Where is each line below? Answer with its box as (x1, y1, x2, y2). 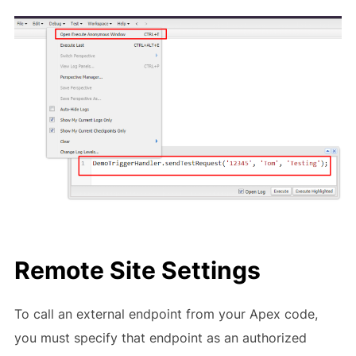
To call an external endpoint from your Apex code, (14, 305, 318, 322)
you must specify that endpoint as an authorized (14, 329, 307, 346)
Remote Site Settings (14, 255, 261, 284)
